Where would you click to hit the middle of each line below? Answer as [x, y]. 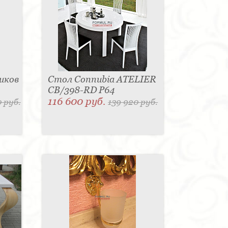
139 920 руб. [133, 102]
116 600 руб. [78, 102]
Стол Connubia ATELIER [102, 79]
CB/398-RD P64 [81, 90]
